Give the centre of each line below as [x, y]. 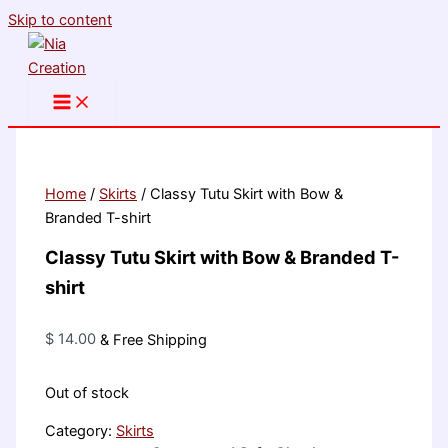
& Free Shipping [154, 339]
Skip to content [60, 20]
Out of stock [87, 392]
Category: [81, 431]
